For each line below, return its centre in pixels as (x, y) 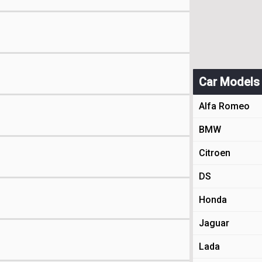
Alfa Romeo (224, 106)
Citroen (215, 153)
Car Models (229, 82)
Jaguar (214, 223)
